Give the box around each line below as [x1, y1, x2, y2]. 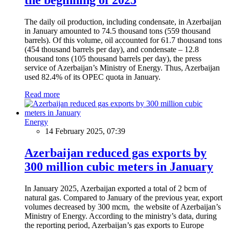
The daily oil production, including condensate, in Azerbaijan [25, 17, 221, 26]
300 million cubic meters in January [25, 159, 213, 173]
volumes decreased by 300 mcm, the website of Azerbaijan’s [25, 202, 221, 211]
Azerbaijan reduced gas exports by [25, 146, 207, 159]
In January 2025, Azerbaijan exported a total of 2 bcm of [25, 184, 207, 193]
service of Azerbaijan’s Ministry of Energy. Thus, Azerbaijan [25, 63, 220, 72]
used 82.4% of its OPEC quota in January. [25, 72, 161, 81]
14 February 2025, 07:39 [45, 126, 125, 135]
